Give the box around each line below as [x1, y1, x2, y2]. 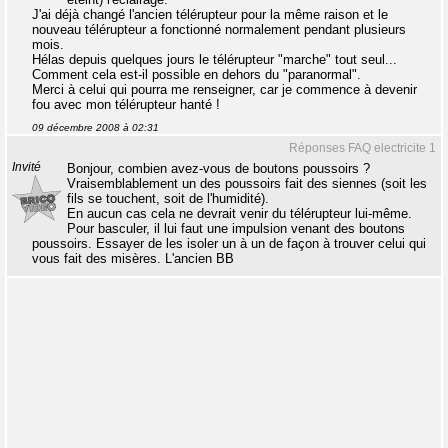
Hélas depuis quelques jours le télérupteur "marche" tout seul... [32, 52, 397, 67]
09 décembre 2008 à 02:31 [32, 122, 159, 133]
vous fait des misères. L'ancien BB [32, 251, 234, 266]
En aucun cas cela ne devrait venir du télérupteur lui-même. [67, 206, 412, 221]
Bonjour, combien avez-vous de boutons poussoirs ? [67, 161, 370, 176]
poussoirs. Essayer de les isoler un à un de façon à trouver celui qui [32, 236, 426, 251]
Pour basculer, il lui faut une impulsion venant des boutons [67, 221, 405, 236]
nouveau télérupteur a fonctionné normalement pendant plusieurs [32, 22, 406, 37]
